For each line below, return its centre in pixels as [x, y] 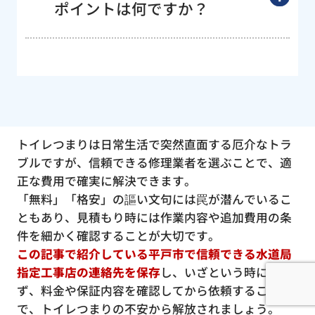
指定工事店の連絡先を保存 [88, 272]
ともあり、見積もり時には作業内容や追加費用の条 [154, 218]
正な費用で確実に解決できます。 [106, 181]
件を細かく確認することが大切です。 [118, 236]
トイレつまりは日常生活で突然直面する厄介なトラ [154, 144]
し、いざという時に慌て [226, 272]
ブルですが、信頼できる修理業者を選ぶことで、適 [154, 163]
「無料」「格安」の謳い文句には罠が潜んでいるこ [154, 199]
